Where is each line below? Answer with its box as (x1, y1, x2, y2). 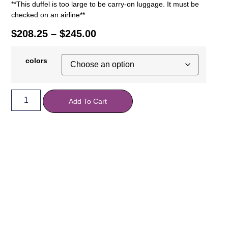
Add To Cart (69, 97, 107, 105)
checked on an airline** (11, 11, 85, 19)
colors (25, 56, 48, 65)
